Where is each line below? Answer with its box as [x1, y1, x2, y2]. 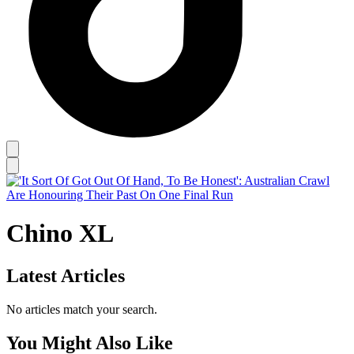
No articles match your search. [6, 302, 157, 316]
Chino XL [6, 219, 114, 248]
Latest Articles [6, 265, 125, 286]
